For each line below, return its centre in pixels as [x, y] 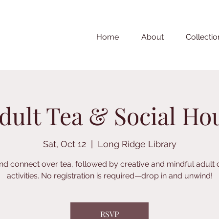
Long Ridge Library [137, 144]
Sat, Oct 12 [64, 144]
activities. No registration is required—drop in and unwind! [109, 176]
